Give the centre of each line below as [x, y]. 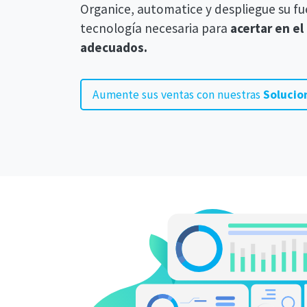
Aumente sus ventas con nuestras [178, 95]
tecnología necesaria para [155, 28]
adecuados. [114, 48]
